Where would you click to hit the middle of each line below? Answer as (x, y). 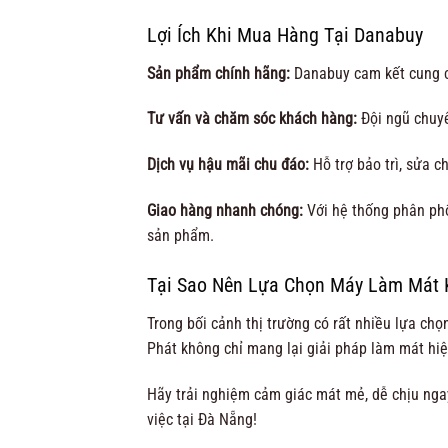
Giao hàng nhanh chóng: (225, 211)
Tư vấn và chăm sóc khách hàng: (252, 119)
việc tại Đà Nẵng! (202, 419)
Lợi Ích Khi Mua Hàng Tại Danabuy (285, 34)
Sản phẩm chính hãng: (218, 73)
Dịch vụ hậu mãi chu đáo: (228, 165)
